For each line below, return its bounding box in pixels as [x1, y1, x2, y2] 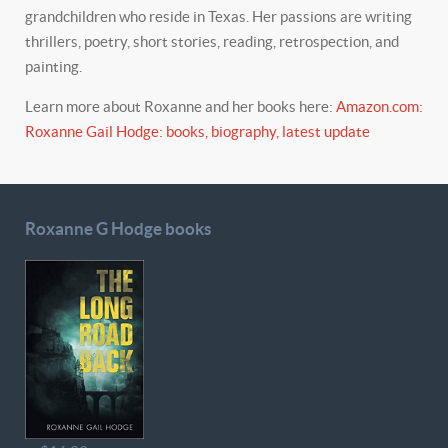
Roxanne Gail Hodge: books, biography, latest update [25, 123, 370, 140]
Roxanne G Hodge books [25, 220, 211, 238]
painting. [25, 58, 82, 75]
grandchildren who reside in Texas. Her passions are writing [25, 8, 412, 25]
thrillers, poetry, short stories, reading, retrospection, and [25, 33, 399, 50]
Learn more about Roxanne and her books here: [25, 98, 336, 115]
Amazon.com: [336, 98, 423, 115]
